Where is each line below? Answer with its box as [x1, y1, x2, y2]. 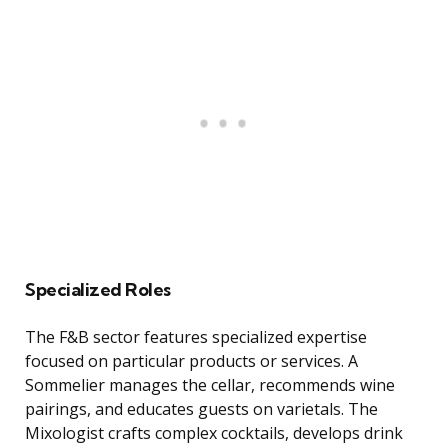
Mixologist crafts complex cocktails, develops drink [25, 422, 403, 445]
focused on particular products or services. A [25, 350, 358, 373]
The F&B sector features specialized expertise [25, 326, 367, 349]
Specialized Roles [25, 278, 171, 302]
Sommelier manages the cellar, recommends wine [25, 374, 395, 397]
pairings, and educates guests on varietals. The [25, 398, 378, 421]
